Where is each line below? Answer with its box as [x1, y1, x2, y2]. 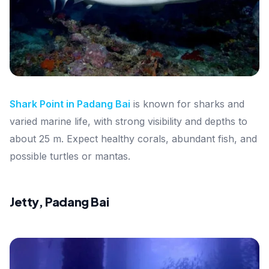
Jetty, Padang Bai [10, 193, 109, 209]
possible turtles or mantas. [10, 150, 130, 162]
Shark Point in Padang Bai [10, 97, 130, 110]
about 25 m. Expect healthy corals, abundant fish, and [10, 132, 257, 145]
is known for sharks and [133, 97, 244, 110]
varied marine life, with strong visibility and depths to [10, 115, 247, 127]
